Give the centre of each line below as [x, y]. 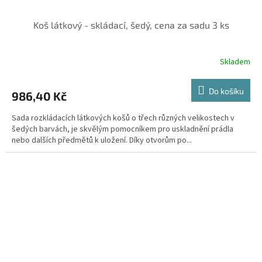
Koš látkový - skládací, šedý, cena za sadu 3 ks [131, 25]
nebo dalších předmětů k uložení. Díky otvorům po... [102, 141]
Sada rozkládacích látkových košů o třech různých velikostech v [123, 118]
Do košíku [226, 91]
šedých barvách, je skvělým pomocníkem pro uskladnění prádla [123, 130]
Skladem [235, 62]
